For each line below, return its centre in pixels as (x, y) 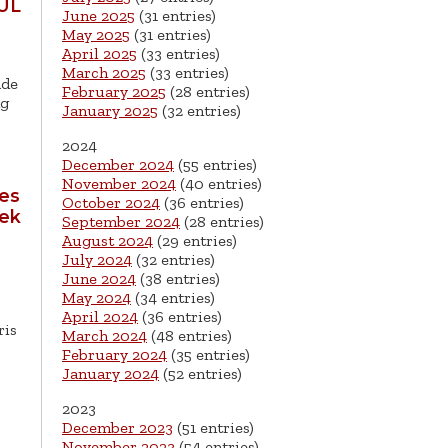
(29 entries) (195, 241)
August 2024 (107, 241)
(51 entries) (213, 428)
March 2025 (104, 73)
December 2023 (117, 428)
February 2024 (114, 355)
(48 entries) (189, 336)
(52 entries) (200, 374)
